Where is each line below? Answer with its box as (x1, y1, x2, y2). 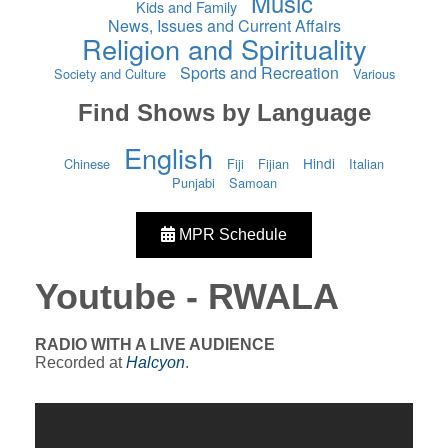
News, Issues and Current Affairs (107, 14, 341, 37)
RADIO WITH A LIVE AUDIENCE (35, 336, 275, 353)
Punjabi (171, 173, 215, 192)
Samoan (228, 173, 277, 192)
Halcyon (126, 354, 185, 371)
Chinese (64, 154, 110, 173)
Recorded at (35, 354, 126, 371)
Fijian (258, 154, 289, 173)
